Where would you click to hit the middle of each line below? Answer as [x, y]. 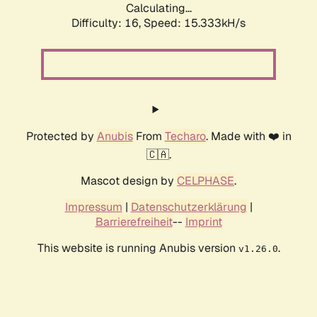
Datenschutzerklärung [189, 207]
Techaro [185, 137]
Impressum [93, 207]
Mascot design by [129, 181]
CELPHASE [206, 181]
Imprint [203, 222]
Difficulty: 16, [108, 23]
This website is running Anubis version [138, 248]
